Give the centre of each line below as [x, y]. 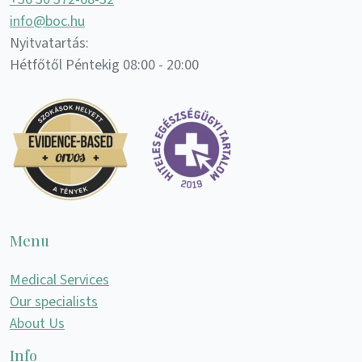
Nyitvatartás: [49, 43]
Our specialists [54, 301]
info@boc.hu [47, 21]
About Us [37, 323]
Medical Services [59, 280]
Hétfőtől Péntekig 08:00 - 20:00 [104, 65]
